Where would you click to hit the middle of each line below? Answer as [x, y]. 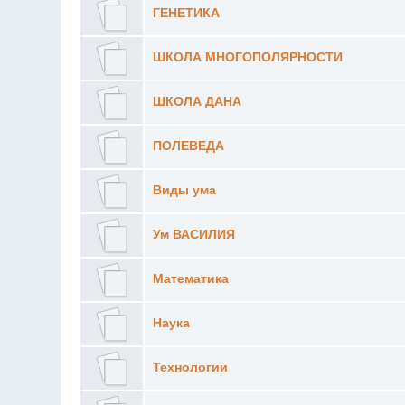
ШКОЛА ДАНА [197, 101]
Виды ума [184, 190]
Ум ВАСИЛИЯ [193, 234]
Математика [190, 278]
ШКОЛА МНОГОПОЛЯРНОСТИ [247, 57]
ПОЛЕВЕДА [188, 146]
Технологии [190, 367]
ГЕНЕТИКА [186, 13]
